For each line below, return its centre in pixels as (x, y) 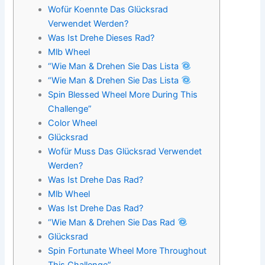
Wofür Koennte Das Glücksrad (108, 9)
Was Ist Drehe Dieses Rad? (101, 38)
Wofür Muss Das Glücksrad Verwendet (125, 151)
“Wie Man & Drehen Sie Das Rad (113, 222)
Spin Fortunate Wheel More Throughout (127, 251)
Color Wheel (73, 123)
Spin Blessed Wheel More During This (123, 94)
